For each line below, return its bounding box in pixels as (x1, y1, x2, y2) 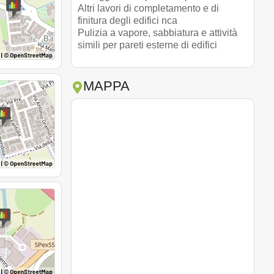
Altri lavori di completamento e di (78, 2, 219, 13)
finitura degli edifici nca (78, 15, 177, 26)
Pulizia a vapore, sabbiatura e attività (78, 27, 237, 38)
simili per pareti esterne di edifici (78, 39, 217, 50)
